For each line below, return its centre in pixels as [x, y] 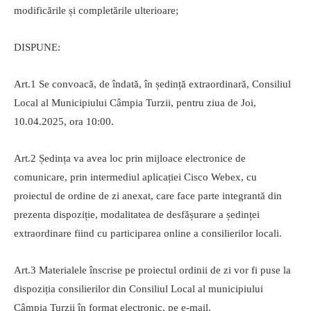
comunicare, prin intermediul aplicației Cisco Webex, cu [135, 177]
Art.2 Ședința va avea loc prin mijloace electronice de [130, 159]
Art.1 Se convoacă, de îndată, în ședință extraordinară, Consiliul [152, 84]
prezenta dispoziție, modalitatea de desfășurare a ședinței [137, 215]
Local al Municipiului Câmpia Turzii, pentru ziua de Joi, [135, 103]
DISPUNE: [37, 48]
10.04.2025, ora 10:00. [64, 122]
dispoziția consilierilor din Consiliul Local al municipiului [138, 289]
